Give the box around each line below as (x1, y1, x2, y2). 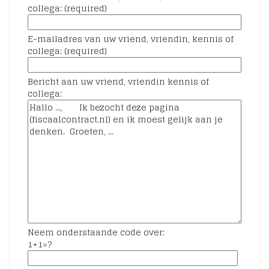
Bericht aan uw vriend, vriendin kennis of (28, 74, 209, 89)
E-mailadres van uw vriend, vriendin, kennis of (28, 31, 234, 46)
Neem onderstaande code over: (28, 225, 165, 240)
